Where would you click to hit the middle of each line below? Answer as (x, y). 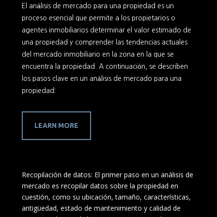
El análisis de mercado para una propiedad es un (98, 6)
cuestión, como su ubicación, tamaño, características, (106, 197)
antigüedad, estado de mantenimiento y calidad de (101, 208)
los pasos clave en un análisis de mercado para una (101, 78)
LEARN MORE (56, 125)
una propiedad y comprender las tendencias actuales (104, 42)
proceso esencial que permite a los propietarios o (98, 18)
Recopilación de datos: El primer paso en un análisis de (107, 174)
